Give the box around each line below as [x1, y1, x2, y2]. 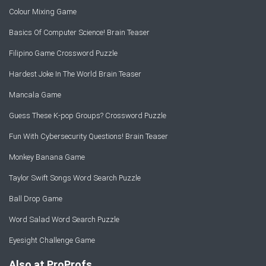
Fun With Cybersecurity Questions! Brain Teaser [9, 132, 168, 141]
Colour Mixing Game [9, 7, 77, 16]
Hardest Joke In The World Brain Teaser [9, 69, 141, 78]
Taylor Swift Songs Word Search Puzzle [9, 173, 141, 182]
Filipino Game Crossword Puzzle [9, 49, 118, 58]
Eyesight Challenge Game [9, 236, 95, 245]
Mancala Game [9, 90, 61, 99]
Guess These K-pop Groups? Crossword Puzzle [9, 111, 166, 120]
